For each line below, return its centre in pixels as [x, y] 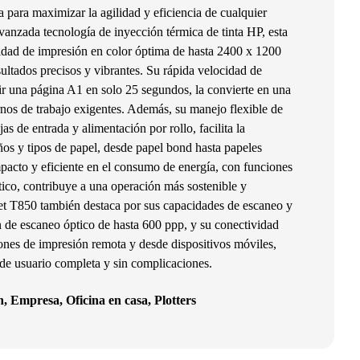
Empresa [35, 300]
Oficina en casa [106, 300]
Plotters [175, 300]
